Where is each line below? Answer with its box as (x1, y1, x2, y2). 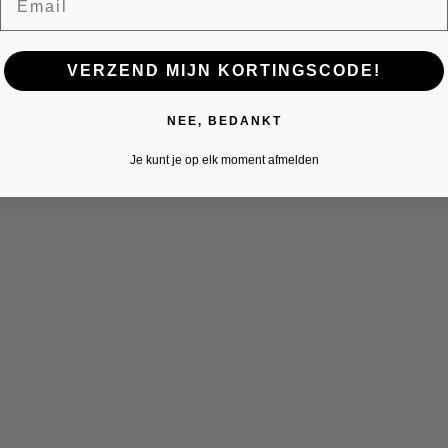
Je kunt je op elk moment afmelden (129, 152, 319, 167)
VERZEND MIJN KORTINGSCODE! (67, 61, 381, 79)
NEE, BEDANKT (166, 113, 282, 128)
